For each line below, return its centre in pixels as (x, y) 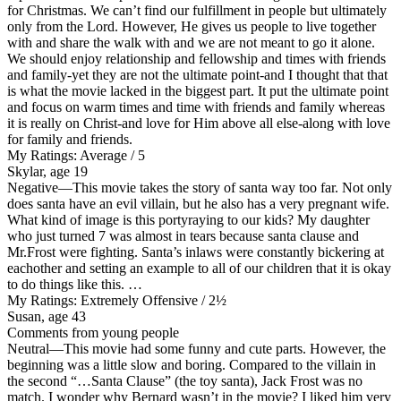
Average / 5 (111, 155)
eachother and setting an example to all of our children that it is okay (199, 268)
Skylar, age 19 (47, 171)
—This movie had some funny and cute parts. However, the (218, 348)
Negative (33, 187)
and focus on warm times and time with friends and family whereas (196, 107)
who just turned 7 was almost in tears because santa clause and (183, 235)
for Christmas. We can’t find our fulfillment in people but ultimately (197, 10)
